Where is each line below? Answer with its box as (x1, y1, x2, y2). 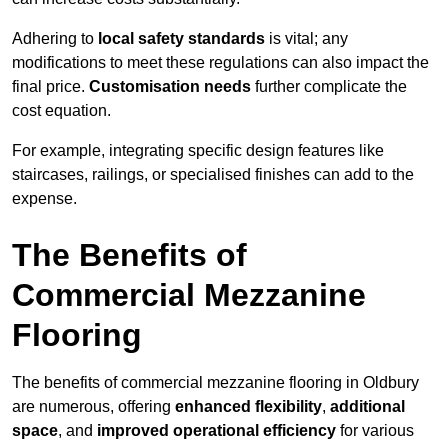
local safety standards (98, 30, 265, 48)
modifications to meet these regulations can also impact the (12, 54, 429, 72)
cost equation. (12, 102, 111, 120)
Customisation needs (89, 78, 251, 96)
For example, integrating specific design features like (12, 142, 384, 160)
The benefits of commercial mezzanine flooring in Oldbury (12, 374, 419, 392)
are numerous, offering (12, 398, 175, 416)
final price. (12, 78, 89, 96)
